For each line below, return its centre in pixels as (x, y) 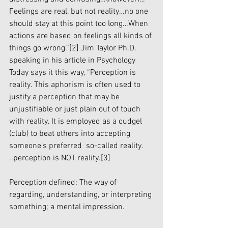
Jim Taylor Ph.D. (109, 48)
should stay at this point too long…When (80, 24)
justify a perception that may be (65, 97)
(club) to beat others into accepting (71, 134)
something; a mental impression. (67, 207)
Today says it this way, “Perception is (74, 73)
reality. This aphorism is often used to (76, 85)
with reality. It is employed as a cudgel (77, 121)
